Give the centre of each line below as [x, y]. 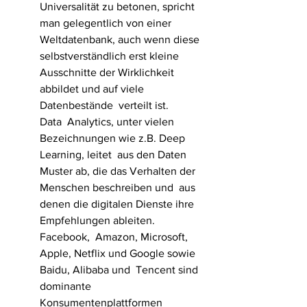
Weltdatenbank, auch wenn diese [121, 39]
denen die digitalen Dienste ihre [118, 204]
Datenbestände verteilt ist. [104, 105]
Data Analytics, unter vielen [108, 122]
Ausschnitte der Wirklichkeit [108, 72]
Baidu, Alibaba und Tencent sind [120, 270]
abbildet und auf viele [93, 89]
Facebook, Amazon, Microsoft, [115, 237]
